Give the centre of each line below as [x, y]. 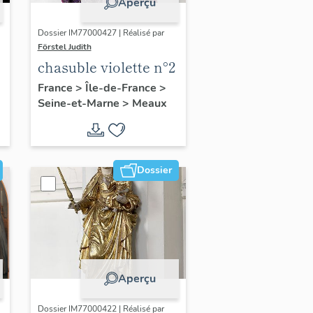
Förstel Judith [64, 46]
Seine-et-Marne [80, 103]
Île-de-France [122, 88]
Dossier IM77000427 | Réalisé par [101, 32]
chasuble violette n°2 [106, 66]
